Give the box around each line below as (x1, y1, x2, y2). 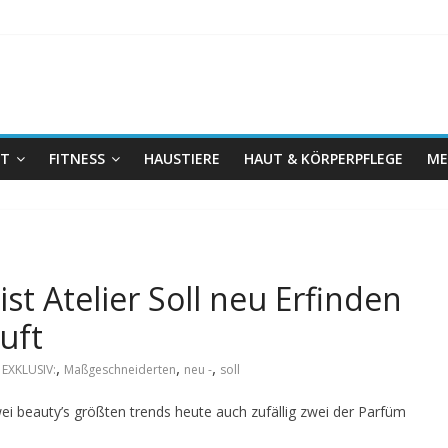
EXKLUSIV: (2, 361, 56, 378)
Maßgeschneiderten (64, 361, 176, 378)
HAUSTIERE (144, 149, 220, 168)
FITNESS (49, 149, 105, 168)
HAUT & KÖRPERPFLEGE (244, 149, 403, 168)
